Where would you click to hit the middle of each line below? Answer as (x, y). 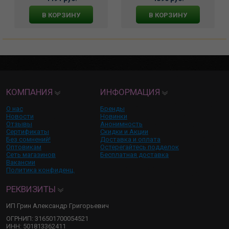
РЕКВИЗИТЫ (32, 189)
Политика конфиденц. (40, 170)
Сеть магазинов (31, 154)
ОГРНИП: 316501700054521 (47, 218)
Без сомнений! (28, 139)
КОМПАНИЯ (30, 92)
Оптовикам (24, 147)
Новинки (114, 116)
